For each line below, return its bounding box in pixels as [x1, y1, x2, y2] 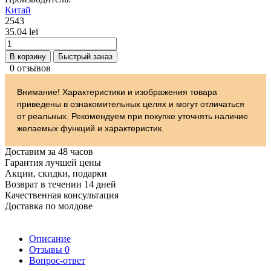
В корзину [10, 51, 46, 61]
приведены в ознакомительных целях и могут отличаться [17, 99, 244, 109]
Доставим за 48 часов [5, 146, 93, 157]
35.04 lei [5, 26, 38, 37]
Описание [29, 233, 71, 244]
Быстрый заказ [58, 51, 113, 61]
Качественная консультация [5, 189, 119, 200]
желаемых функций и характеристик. [17, 123, 164, 133]
